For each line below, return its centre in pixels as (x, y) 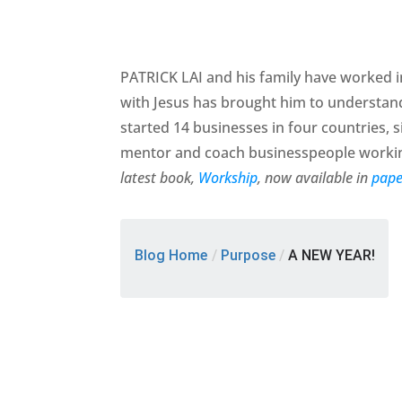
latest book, (160, 177)
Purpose (249, 255)
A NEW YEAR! (332, 255)
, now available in (315, 177)
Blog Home (171, 255)
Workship (228, 177)
